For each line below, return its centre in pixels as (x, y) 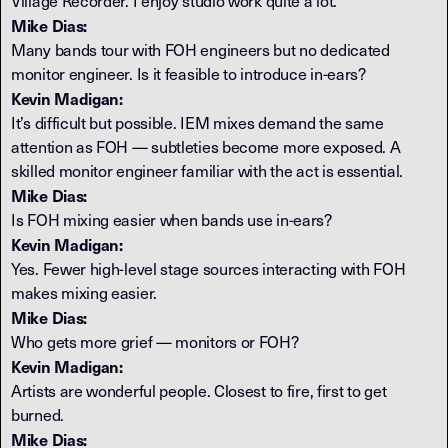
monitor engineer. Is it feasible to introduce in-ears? (188, 73)
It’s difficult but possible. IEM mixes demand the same (197, 122)
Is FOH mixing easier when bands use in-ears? (171, 219)
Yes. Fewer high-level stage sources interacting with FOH (208, 268)
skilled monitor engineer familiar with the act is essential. (207, 170)
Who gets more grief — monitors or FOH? (155, 341)
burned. (37, 414)
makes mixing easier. (84, 292)
